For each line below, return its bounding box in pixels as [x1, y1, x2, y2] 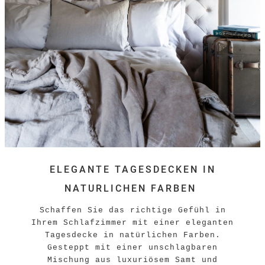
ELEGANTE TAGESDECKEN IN [49, 164, 216, 176]
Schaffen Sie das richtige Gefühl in [39, 206, 226, 215]
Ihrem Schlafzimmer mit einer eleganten [31, 218, 234, 228]
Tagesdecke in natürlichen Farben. [44, 231, 221, 240]
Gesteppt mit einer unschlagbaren [47, 243, 218, 253]
